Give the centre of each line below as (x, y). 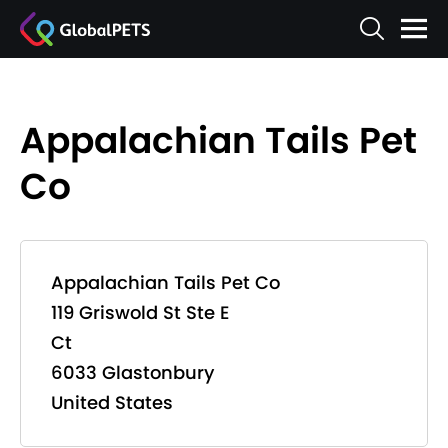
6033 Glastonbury (132, 372)
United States (112, 402)
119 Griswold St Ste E (140, 312)
